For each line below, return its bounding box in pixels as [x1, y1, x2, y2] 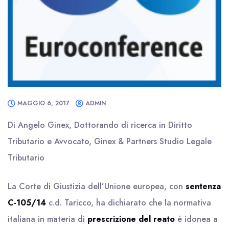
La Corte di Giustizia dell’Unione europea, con [8, 180, 186, 192]
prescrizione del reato [87, 213, 175, 225]
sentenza [186, 180, 221, 192]
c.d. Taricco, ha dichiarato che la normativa [46, 197, 211, 209]
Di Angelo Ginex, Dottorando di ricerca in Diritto [8, 119, 192, 131]
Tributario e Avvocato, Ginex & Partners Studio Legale [8, 135, 212, 147]
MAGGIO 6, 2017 [17, 99, 70, 108]
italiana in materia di [8, 213, 87, 225]
